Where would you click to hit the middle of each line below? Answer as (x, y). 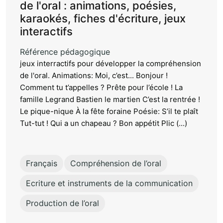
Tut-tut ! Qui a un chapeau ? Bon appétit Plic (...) (104, 123)
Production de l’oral (62, 203)
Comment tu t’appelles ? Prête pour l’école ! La (101, 88)
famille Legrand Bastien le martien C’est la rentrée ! (110, 100)
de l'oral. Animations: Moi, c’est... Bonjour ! (94, 76)
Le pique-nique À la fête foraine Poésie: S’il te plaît (109, 111)
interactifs (46, 32)
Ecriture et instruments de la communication (109, 183)
